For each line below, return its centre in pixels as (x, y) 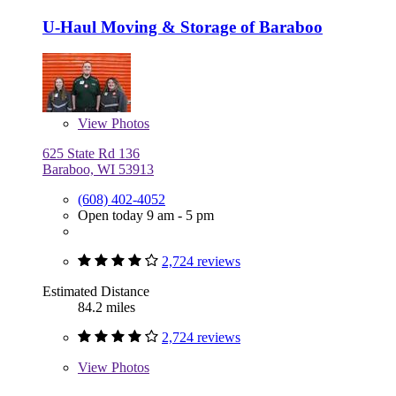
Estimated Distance (96, 292)
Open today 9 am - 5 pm (146, 216)
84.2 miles (107, 308)
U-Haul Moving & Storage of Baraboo (183, 27)
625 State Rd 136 (91, 154)
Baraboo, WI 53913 (98, 170)
